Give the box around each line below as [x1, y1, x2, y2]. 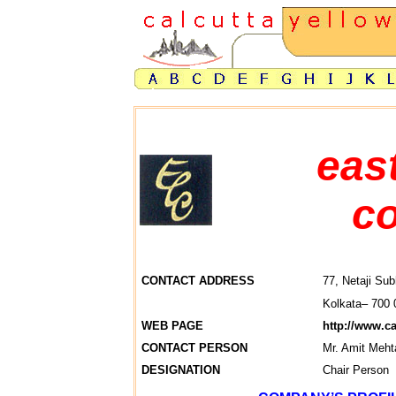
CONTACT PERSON [141, 341, 247, 354]
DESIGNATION [141, 363, 220, 377]
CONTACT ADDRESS [141, 274, 255, 287]
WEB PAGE [141, 319, 203, 332]
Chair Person [323, 363, 389, 377]
